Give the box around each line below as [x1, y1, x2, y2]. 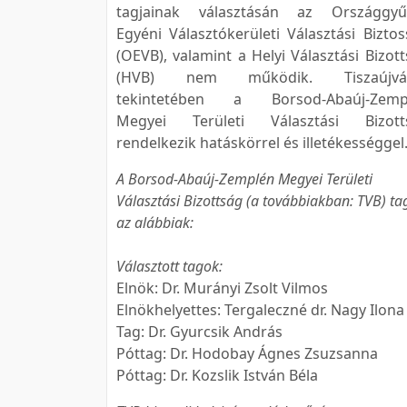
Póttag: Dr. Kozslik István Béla [116, 365, 318, 385]
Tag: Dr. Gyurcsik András [116, 322, 283, 342]
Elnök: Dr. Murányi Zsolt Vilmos [116, 278, 328, 298]
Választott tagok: [116, 256, 223, 276]
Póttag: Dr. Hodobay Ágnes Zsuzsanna [116, 343, 378, 363]
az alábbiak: [116, 213, 194, 233]
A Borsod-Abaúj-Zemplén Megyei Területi [116, 169, 372, 189]
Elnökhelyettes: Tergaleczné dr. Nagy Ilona [116, 300, 404, 320]
